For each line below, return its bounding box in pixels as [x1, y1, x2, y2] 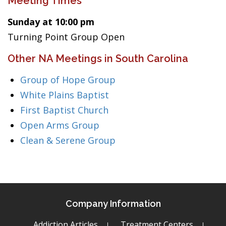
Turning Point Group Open [8, 31, 125, 43]
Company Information [65, 198, 161, 209]
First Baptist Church [20, 104, 108, 116]
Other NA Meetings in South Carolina [8, 52, 188, 65]
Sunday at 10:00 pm [8, 16, 94, 28]
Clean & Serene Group [20, 134, 116, 146]
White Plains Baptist [20, 89, 109, 101]
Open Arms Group [20, 119, 99, 131]
